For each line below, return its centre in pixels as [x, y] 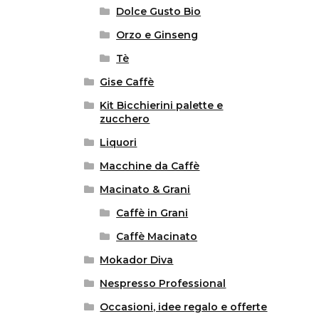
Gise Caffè [127, 82]
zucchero [125, 119]
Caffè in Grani [152, 213]
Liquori [119, 143]
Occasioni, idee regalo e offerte [184, 307]
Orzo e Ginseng [157, 35]
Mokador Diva [137, 260]
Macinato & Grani [145, 190]
